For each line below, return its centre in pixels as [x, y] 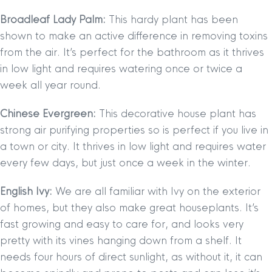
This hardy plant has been [172, 20]
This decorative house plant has [176, 114]
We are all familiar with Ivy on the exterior [158, 192]
